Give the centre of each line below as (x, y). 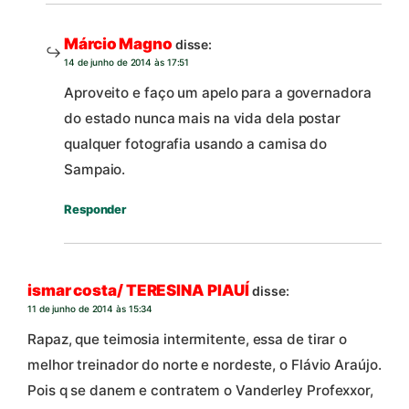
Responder (95, 210)
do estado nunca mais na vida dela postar (202, 119)
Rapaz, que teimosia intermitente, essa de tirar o (188, 340)
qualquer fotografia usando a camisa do (196, 144)
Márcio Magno (118, 43)
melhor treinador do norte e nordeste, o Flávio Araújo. (204, 365)
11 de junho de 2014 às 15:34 (90, 308)
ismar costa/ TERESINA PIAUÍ (139, 290)
